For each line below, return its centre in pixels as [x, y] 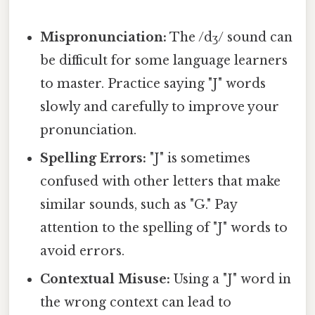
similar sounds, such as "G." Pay [139, 205]
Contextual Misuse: [105, 279]
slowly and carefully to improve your [160, 107]
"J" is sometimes [199, 159]
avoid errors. [83, 251]
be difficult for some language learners [164, 61]
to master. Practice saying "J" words [153, 84]
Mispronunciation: [104, 38]
